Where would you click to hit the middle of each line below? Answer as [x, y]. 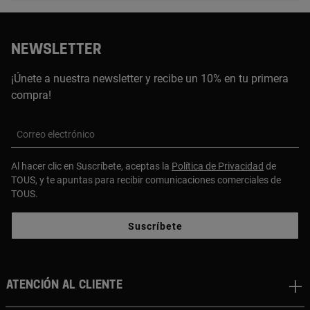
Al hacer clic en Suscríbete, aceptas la [91, 166]
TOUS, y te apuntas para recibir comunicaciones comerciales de [146, 180]
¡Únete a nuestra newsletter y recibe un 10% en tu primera [150, 78]
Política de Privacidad [218, 166]
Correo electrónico [56, 134]
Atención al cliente [65, 285]
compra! [33, 95]
